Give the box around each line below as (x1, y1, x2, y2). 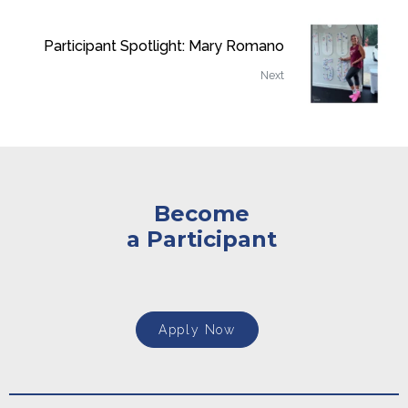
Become (154, 199, 250, 227)
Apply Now (158, 321, 236, 337)
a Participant (127, 225, 277, 252)
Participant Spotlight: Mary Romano (44, 37, 284, 56)
